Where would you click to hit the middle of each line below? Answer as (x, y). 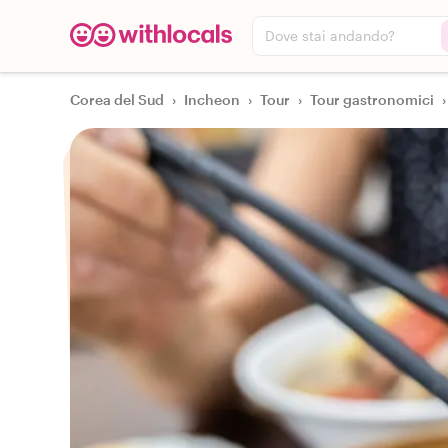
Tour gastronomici (372, 99)
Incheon (212, 99)
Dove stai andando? (330, 35)
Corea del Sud (117, 99)
